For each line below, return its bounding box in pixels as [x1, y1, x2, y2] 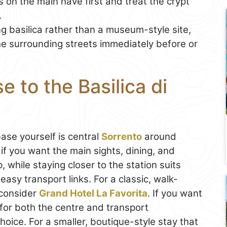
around [142, 130, 176, 142]
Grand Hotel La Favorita [39, 187, 147, 199]
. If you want [147, 187, 202, 199]
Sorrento [101, 130, 142, 142]
